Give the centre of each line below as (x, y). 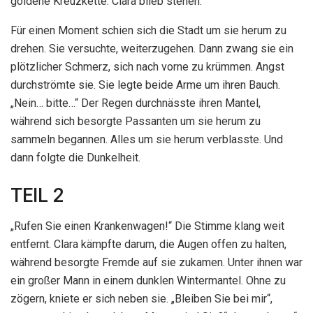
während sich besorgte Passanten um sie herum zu (136, 121)
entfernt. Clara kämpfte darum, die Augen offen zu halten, (148, 245)
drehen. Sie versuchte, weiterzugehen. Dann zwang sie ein (152, 48)
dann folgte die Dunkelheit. (75, 157)
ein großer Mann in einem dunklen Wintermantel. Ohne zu (148, 281)
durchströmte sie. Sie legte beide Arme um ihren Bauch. (145, 85)
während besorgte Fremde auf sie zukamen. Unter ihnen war (156, 263)
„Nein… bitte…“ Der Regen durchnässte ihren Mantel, (136, 103)
